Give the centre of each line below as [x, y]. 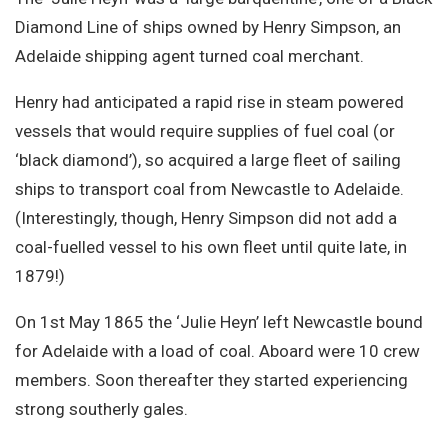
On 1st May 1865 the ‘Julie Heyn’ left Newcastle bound [219, 322]
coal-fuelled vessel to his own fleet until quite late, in [211, 247]
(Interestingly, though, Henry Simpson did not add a [206, 218]
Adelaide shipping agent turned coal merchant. [189, 56]
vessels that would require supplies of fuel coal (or [205, 131]
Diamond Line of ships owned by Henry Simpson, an [208, 27]
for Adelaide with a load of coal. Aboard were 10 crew [217, 351]
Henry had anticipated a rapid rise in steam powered [209, 102]
